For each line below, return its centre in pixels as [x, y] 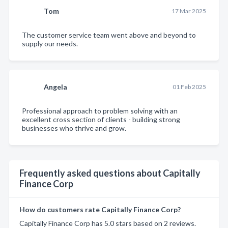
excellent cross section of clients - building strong [101, 119]
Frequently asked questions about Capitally [110, 173]
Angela [55, 87]
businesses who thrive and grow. [74, 128]
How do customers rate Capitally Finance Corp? [100, 209]
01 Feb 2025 [189, 87]
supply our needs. [50, 43]
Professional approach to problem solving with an [100, 110]
